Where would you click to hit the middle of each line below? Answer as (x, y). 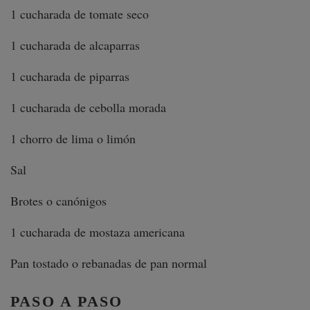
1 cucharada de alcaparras (75, 45)
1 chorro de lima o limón (73, 139)
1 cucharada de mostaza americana (100, 232)
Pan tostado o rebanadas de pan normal (109, 263)
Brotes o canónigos (58, 201)
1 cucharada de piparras (70, 76)
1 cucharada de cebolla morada (88, 108)
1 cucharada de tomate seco (80, 14)
